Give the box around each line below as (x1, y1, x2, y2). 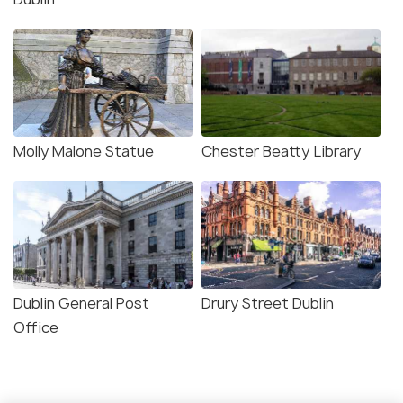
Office (13, 317, 58, 337)
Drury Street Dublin (201, 292, 334, 313)
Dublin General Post (13, 292, 149, 313)
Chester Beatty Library (201, 140, 361, 161)
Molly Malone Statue (13, 140, 154, 161)
